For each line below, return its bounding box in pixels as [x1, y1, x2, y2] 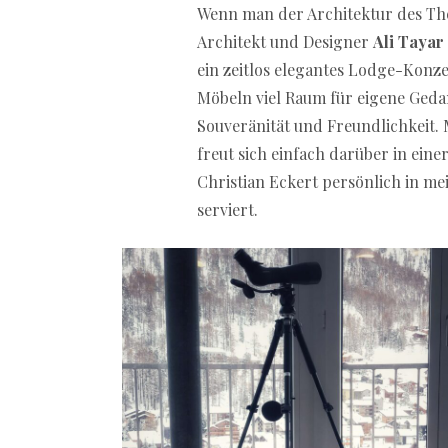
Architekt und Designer [197, 30, 373, 52]
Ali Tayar [373, 30, 444, 52]
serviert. [197, 198, 258, 220]
